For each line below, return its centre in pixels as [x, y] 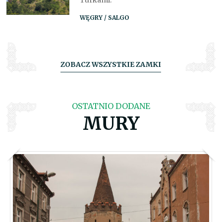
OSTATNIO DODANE [111, 106]
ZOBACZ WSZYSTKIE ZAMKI [111, 65]
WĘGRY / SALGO [104, 18]
